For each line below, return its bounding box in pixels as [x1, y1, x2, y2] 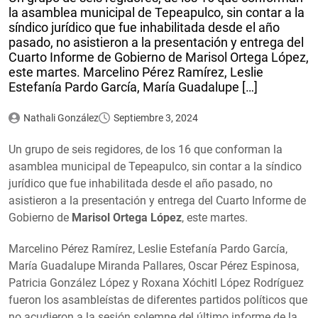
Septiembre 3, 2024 [113, 112, 198, 124]
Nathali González [23, 112, 99, 124]
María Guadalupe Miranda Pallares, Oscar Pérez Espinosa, [9, 259, 299, 273]
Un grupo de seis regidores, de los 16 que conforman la [9, 143, 283, 157]
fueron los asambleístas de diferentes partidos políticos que [9, 293, 307, 307]
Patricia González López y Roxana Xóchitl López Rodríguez [9, 276, 304, 290]
